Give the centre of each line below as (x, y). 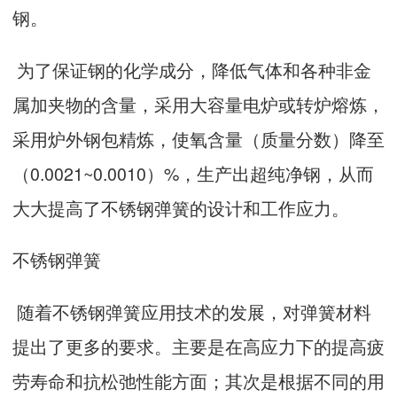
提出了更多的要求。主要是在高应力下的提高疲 (198, 346)
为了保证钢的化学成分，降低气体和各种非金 (192, 69)
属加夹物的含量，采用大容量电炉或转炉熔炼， (198, 104)
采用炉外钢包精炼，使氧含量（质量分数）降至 (198, 138)
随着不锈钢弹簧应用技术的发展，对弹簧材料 (192, 311)
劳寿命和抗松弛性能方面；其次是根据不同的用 (198, 380)
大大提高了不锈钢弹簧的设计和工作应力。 (181, 207)
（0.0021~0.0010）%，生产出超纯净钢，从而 (193, 173)
